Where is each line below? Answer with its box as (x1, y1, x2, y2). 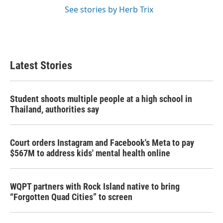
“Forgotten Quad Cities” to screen (10, 191, 132, 202)
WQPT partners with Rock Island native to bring (10, 181, 180, 192)
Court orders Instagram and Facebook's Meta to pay (10, 137, 194, 148)
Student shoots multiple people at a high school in (10, 93, 192, 104)
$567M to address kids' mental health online (10, 147, 170, 158)
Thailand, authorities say (10, 104, 99, 114)
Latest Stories (10, 59, 72, 72)
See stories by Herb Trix (65, 3, 153, 15)
